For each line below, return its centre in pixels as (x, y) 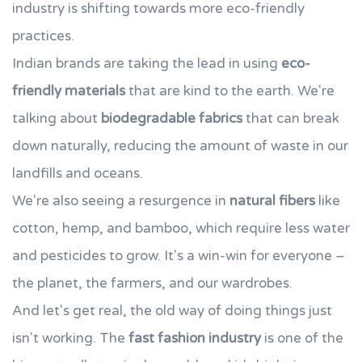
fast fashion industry (195, 338)
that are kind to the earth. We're (230, 91)
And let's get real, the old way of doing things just (172, 311)
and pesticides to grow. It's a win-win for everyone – (179, 256)
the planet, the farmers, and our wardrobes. (152, 283)
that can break (291, 118)
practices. (43, 36)
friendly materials (69, 91)
